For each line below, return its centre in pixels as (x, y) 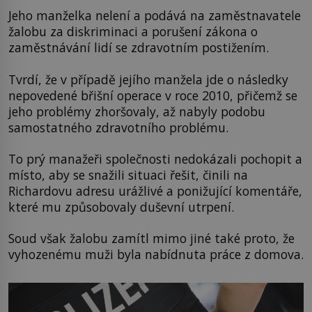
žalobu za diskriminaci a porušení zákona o (133, 32)
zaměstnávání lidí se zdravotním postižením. (139, 48)
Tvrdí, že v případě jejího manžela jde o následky (148, 79)
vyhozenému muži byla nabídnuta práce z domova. (156, 255)
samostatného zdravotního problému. (118, 127)
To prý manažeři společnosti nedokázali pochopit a (155, 158)
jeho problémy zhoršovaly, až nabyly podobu (137, 111)
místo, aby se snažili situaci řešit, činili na (128, 174)
